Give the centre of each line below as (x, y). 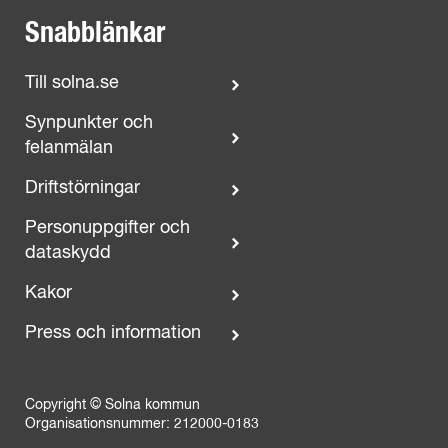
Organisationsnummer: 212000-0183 (142, 424)
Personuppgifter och (107, 228)
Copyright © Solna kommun (112, 405)
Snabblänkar (95, 34)
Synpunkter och (89, 123)
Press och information (113, 333)
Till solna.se (72, 83)
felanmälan (69, 148)
